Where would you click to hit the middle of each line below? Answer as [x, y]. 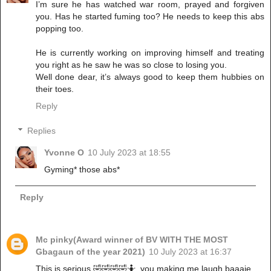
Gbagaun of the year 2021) [90, 251]
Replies [42, 131]
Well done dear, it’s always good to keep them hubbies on [150, 77]
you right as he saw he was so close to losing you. [131, 64]
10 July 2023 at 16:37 [190, 251]
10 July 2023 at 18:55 [129, 153]
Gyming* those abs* [82, 170]
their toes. [55, 89]
